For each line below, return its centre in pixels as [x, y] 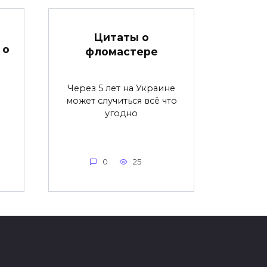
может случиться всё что [121, 101]
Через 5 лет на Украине [121, 89]
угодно [121, 114]
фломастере [121, 52]
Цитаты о [121, 38]
